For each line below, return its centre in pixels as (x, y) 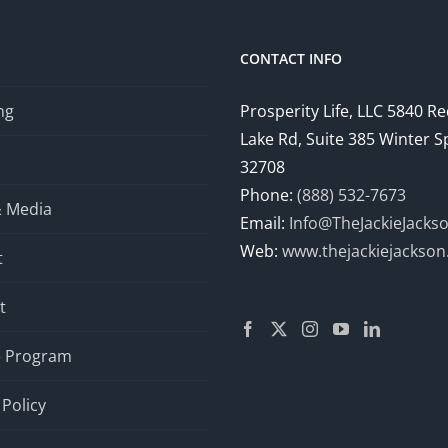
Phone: (268, 195)
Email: (264, 223)
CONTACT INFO (291, 59)
